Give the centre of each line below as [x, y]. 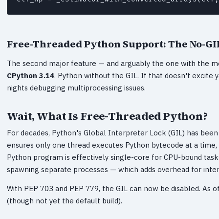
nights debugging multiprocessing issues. [76, 88]
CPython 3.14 [31, 75]
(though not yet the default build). [65, 200]
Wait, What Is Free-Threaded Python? [107, 116]
